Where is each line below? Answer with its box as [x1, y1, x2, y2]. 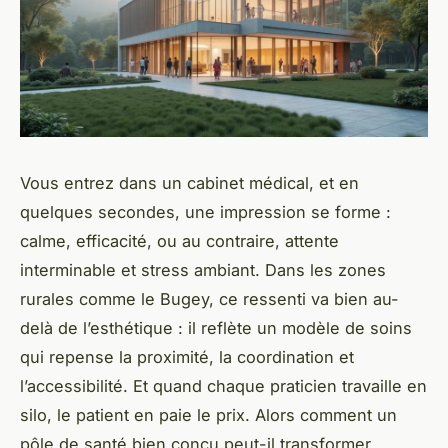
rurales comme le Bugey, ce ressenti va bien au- [20, 289, 399, 310]
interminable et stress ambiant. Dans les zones [20, 260, 386, 281]
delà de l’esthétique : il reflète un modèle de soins [20, 318, 412, 339]
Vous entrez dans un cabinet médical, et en [20, 173, 359, 194]
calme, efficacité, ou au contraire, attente [20, 231, 339, 252]
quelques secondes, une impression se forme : [20, 202, 391, 223]
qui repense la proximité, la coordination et [20, 347, 354, 368]
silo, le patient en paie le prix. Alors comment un [20, 405, 397, 426]
